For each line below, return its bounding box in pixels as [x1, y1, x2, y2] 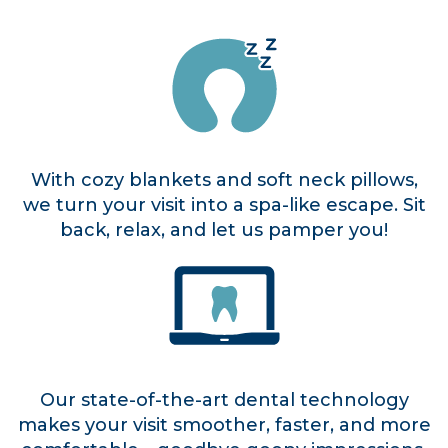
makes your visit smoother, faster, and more [17, 414, 431, 437]
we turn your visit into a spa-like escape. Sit [22, 194, 426, 217]
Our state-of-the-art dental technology [39, 389, 409, 412]
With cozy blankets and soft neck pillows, [30, 169, 418, 192]
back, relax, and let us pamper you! [60, 219, 388, 242]
